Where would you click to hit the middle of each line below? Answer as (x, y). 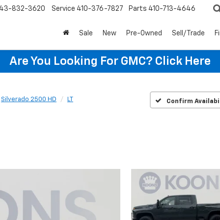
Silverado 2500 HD (29, 99)
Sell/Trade (188, 34)
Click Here (183, 61)
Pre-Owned (144, 34)
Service (63, 9)
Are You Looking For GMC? (82, 61)
